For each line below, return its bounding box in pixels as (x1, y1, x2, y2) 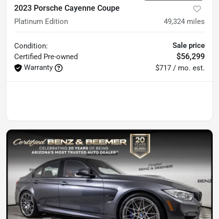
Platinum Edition (14, 17, 68, 26)
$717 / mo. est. (155, 63, 205, 72)
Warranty (24, 63, 53, 72)
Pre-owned (44, 52, 78, 61)
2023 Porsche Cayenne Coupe (14, 3, 120, 13)
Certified (14, 52, 44, 61)
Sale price (173, 41, 205, 50)
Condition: (14, 41, 48, 50)
